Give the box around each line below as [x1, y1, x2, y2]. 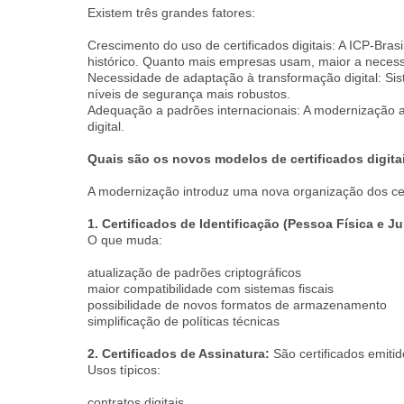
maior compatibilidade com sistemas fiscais [87, 281, 334, 296]
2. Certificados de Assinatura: [87, 346, 273, 361]
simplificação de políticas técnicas [87, 314, 280, 328]
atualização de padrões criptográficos [87, 265, 301, 280]
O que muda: [87, 233, 162, 247]
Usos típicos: [87, 363, 161, 377]
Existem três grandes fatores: [87, 5, 255, 20]
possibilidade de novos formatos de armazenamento [87, 298, 387, 312]
